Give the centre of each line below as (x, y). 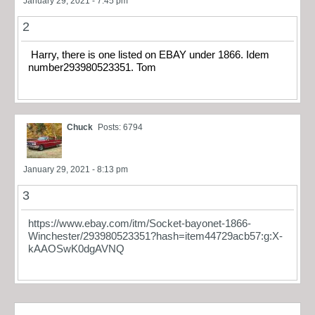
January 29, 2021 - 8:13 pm (76, 169)
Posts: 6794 (120, 127)
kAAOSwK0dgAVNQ (76, 249)
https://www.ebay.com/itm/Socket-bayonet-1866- (140, 223)
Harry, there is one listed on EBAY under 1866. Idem (149, 55)
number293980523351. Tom (92, 68)
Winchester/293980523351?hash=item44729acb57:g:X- (155, 236)
